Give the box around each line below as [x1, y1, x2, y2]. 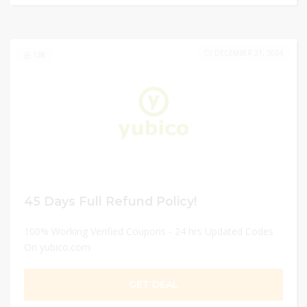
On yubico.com [24, 241, 90, 254]
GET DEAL [128, 278, 179, 291]
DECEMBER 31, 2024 [214, 48, 283, 58]
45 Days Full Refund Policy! [24, 194, 197, 208]
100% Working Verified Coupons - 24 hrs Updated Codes [24, 225, 273, 238]
